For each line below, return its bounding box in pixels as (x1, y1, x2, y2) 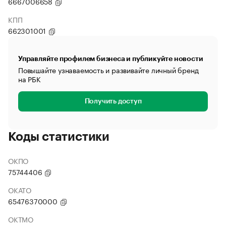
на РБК (18, 73, 41, 84)
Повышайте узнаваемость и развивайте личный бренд (18, 64, 199, 75)
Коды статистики (8, 131, 109, 143)
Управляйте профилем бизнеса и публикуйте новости (18, 55, 203, 62)
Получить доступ (84, 98, 142, 105)
